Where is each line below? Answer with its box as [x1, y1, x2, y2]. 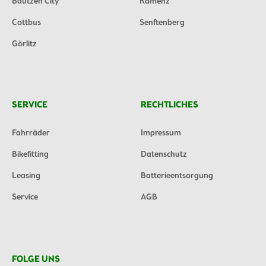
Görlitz [12, 39, 37, 50]
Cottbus [12, 17, 41, 29]
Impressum [140, 128, 181, 140]
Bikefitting [12, 149, 49, 161]
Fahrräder [12, 128, 50, 140]
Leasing [12, 170, 40, 182]
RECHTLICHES [140, 99, 198, 112]
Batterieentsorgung [140, 170, 213, 182]
